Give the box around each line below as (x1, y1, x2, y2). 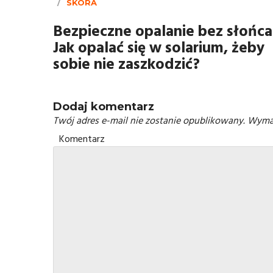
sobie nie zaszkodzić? (53, 52, 200, 77)
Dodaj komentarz (53, 99, 154, 113)
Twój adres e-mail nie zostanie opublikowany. (53, 113, 245, 129)
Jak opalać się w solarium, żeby (53, 36, 264, 61)
